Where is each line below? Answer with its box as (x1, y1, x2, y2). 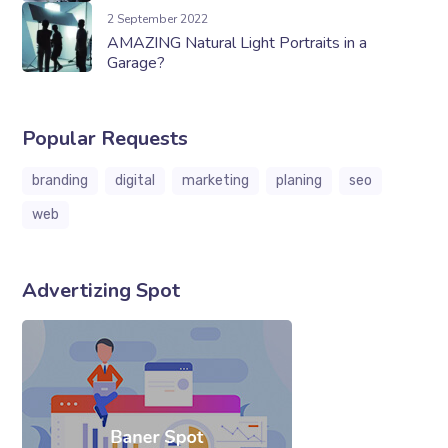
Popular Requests (22, 124, 189, 152)
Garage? (107, 51, 166, 74)
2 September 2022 (107, 10, 209, 27)
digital (115, 171, 156, 189)
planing (276, 171, 323, 189)
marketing (182, 171, 250, 189)
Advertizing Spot (22, 276, 181, 304)
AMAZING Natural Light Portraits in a (107, 31, 368, 54)
